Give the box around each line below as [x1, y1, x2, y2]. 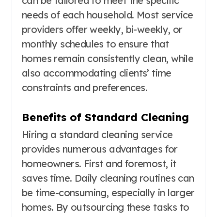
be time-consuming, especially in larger [22, 186, 195, 199]
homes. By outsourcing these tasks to [22, 201, 189, 214]
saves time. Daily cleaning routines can [22, 172, 194, 185]
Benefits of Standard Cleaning [22, 110, 189, 124]
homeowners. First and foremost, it [22, 157, 176, 170]
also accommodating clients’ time [22, 66, 171, 79]
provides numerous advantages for [22, 143, 178, 155]
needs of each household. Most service [22, 8, 193, 21]
